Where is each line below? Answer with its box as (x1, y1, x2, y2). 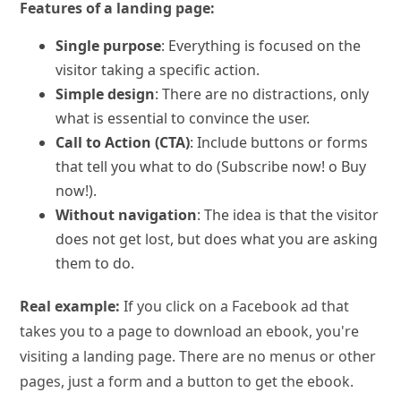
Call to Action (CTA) (55, 132, 191, 152)
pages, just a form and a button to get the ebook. (20, 371, 354, 391)
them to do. (55, 252, 135, 273)
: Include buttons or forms (190, 132, 369, 152)
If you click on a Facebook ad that (120, 295, 350, 316)
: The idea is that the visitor (197, 204, 380, 225)
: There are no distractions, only (155, 83, 370, 104)
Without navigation (55, 204, 198, 225)
